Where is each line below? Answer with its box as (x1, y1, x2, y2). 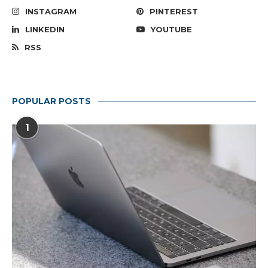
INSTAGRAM (25, 7, 77, 17)
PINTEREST (150, 7, 199, 17)
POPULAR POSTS (12, 96, 91, 107)
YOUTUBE (151, 25, 193, 35)
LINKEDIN (25, 25, 65, 35)
